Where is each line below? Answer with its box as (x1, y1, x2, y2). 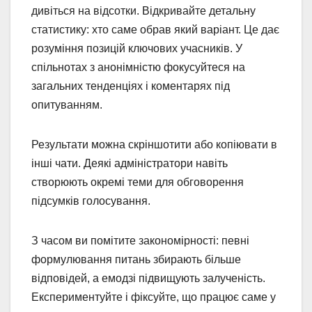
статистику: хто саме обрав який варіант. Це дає (31, 23, 279, 36)
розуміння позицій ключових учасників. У (31, 42, 242, 54)
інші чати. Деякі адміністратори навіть (31, 157, 228, 169)
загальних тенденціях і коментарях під (31, 79, 230, 92)
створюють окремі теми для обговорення (31, 175, 244, 188)
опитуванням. (31, 98, 102, 111)
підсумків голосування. (31, 194, 150, 207)
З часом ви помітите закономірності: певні (31, 234, 249, 247)
